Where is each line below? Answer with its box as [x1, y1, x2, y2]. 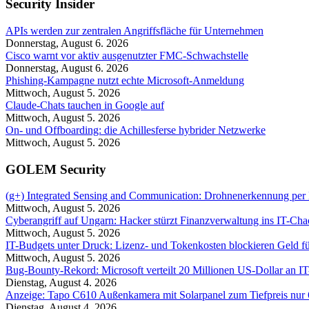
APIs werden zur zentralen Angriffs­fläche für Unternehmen [6, 24, 263, 37]
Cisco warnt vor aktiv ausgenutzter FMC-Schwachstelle [6, 49, 248, 61]
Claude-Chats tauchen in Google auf [6, 99, 164, 111]
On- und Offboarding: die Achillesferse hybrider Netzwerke [6, 123, 266, 136]
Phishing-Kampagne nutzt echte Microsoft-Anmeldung [6, 74, 244, 86]
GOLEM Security [6, 161, 106, 177]
